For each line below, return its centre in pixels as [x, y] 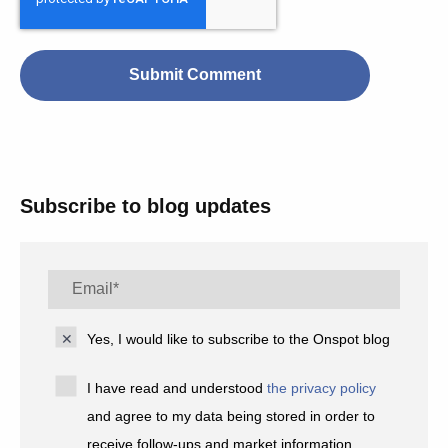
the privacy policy [322, 387]
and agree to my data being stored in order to [231, 415]
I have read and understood [177, 387]
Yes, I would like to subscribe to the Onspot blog [239, 338]
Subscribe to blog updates [145, 205]
